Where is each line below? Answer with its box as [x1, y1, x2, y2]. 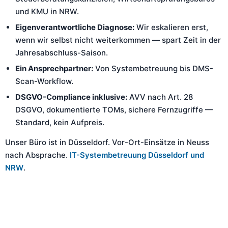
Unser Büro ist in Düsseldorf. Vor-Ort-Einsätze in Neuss [5, 137, 209, 147]
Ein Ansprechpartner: [15, 64, 93, 73]
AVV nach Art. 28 [127, 92, 193, 102]
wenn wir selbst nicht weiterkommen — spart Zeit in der [15, 35, 221, 45]
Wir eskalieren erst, [134, 22, 208, 32]
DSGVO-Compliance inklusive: [15, 92, 127, 102]
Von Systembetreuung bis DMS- [93, 64, 213, 73]
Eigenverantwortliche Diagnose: [15, 22, 134, 32]
